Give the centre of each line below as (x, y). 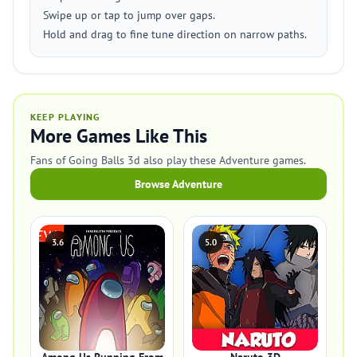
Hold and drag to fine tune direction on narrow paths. (175, 34)
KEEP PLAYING (65, 117)
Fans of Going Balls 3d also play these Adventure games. (168, 160)
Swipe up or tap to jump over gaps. (129, 15)
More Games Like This (119, 136)
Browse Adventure (178, 184)
